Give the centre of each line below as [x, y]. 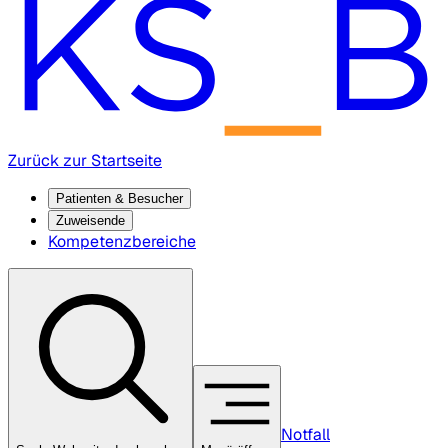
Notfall [305, 434]
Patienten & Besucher [119, 198]
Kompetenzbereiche [122, 241]
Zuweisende [90, 220]
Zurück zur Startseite [85, 160]
